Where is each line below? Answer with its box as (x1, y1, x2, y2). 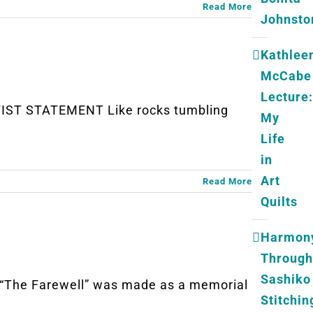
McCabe (261, 68, 312, 83)
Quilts (261, 194, 298, 209)
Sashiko (261, 271, 311, 286)
